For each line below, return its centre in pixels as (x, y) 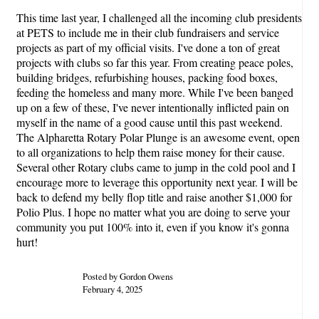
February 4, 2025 (112, 289)
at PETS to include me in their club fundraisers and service (148, 32)
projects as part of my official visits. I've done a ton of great (148, 47)
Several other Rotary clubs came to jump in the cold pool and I (156, 167)
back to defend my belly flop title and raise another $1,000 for (154, 197)
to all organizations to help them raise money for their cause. (151, 152)
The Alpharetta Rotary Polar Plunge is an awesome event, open (158, 137)
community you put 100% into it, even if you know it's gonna (153, 226)
